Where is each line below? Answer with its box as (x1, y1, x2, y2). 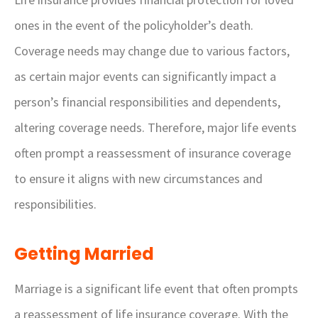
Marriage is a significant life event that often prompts (14, 280, 298, 297)
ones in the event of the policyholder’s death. (14, 17, 253, 33)
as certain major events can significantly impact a (14, 68, 276, 84)
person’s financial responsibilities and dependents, (14, 94, 280, 110)
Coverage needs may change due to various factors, (14, 43, 290, 59)
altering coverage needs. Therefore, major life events (14, 119, 297, 136)
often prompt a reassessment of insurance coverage (14, 145, 291, 161)
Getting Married (14, 242, 154, 265)
